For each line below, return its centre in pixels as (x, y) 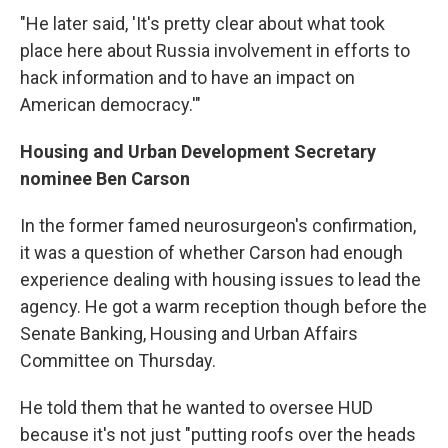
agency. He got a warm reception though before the (223, 306)
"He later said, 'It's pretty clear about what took (202, 23)
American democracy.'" (110, 104)
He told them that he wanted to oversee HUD (196, 407)
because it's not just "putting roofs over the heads (218, 434)
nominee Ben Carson (105, 178)
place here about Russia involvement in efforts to (215, 50)
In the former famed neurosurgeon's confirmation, (218, 225)
